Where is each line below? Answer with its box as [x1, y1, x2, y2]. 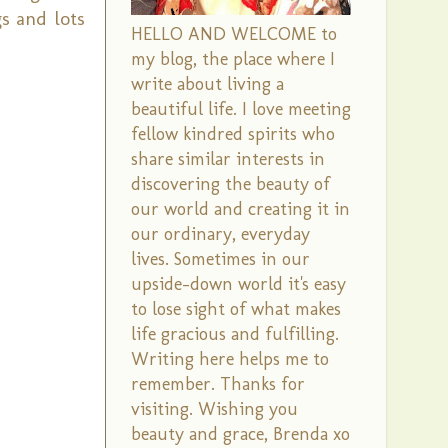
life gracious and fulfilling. [131, 323, 339, 345]
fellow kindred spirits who [131, 123, 335, 145]
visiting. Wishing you [131, 398, 298, 420]
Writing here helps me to [131, 348, 329, 370]
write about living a [131, 73, 284, 95]
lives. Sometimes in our [131, 248, 310, 270]
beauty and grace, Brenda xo [131, 423, 350, 445]
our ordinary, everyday [131, 223, 310, 245]
